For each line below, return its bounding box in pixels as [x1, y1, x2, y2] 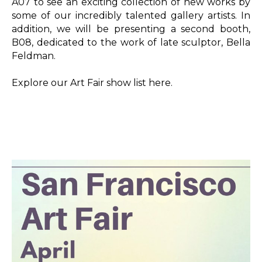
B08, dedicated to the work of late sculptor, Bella [12, 36, 250, 48]
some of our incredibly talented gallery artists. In [12, 9, 250, 21]
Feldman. [12, 50, 56, 61]
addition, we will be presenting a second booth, [12, 23, 250, 35]
